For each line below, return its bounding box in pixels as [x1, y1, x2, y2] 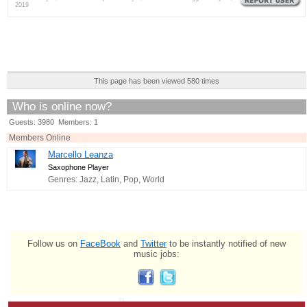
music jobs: [134, 248, 180, 259]
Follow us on [27, 238, 80, 249]
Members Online [9, 132, 71, 143]
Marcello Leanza [47, 149, 113, 160]
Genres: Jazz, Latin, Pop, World [47, 174, 164, 184]
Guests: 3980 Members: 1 [9, 117, 98, 126]
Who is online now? [12, 99, 112, 113]
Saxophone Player [47, 162, 109, 171]
